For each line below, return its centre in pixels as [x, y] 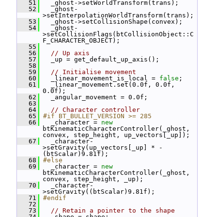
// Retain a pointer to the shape [113, 210]
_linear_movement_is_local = [99, 78]
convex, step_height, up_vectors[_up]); [116, 135]
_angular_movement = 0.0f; [93, 97]
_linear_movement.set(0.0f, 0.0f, [107, 85]
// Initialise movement [93, 72]
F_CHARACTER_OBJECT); [81, 40]
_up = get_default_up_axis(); [99, 59]
